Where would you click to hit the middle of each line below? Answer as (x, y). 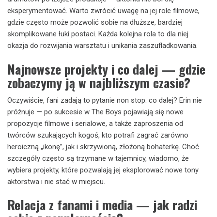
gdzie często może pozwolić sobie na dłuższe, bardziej (95, 22)
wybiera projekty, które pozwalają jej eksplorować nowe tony (103, 170)
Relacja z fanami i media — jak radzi (102, 205)
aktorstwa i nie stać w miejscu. (56, 181)
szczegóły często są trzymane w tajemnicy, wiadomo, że (98, 158)
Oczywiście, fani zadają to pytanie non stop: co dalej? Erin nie (105, 100)
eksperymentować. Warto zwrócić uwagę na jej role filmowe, (103, 11)
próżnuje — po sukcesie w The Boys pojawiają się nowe (95, 112)
